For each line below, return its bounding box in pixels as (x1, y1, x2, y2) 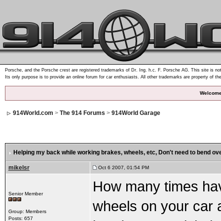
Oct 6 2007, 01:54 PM (96, 165, 149, 170)
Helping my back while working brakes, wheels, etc (13, 149, 155, 156)
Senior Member (8, 191, 43, 196)
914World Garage (111, 110, 160, 116)
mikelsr (8, 164, 30, 171)
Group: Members (8, 209, 46, 214)
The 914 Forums (59, 110, 105, 116)
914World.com (12, 110, 53, 116)
